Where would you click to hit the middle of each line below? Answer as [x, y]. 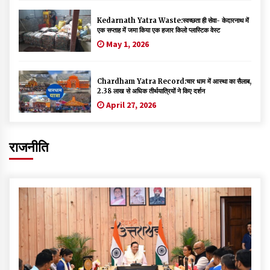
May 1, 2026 [127, 44]
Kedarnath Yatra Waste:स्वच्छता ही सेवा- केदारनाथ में [173, 20]
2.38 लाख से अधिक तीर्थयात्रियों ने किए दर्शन [151, 91]
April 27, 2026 [130, 105]
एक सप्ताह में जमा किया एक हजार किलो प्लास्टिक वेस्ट [159, 30]
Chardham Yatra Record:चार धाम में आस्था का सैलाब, [174, 81]
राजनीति [29, 147]
